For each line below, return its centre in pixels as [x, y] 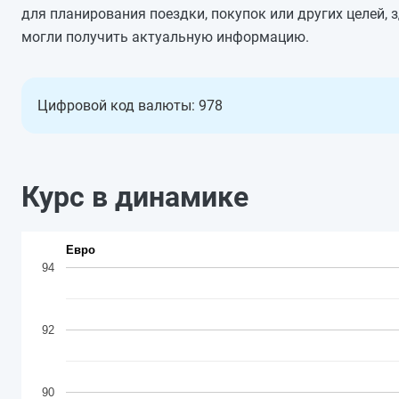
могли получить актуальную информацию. [165, 37]
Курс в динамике [135, 197]
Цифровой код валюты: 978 [130, 106]
